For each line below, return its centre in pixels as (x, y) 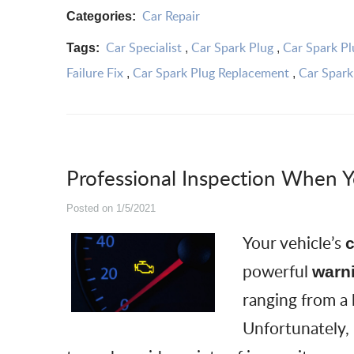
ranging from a (297, 299)
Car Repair (171, 15)
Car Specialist (144, 47)
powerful (277, 271)
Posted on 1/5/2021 (111, 208)
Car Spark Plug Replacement (211, 72)
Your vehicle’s (294, 243)
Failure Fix (95, 72)
